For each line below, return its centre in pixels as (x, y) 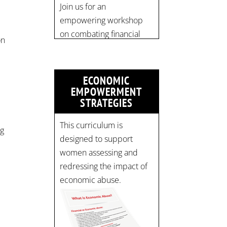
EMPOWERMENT (107, 92)
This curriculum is (91, 125)
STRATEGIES (107, 103)
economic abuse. (91, 180)
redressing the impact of (104, 166)
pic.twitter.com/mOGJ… (102, 8)
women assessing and (99, 153)
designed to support (97, 139)
